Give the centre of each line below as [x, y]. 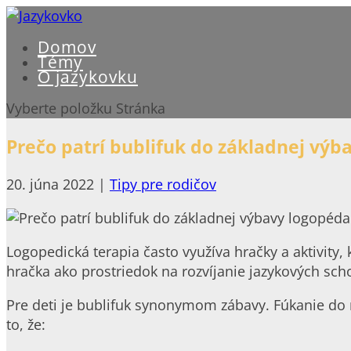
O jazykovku [88, 77]
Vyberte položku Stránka [86, 108]
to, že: [26, 325]
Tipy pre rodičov [163, 185]
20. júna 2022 [50, 185]
